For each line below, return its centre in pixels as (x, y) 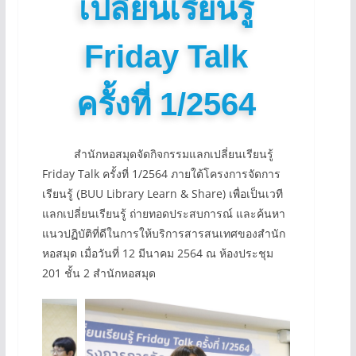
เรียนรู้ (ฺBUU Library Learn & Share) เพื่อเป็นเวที (162, 194)
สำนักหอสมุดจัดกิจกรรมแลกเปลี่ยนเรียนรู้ (157, 154)
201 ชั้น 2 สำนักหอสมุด (99, 273)
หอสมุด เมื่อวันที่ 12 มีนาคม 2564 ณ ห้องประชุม (157, 253)
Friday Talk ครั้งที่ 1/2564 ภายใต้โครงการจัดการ (161, 174)
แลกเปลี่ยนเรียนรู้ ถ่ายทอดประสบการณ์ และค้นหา (163, 214)
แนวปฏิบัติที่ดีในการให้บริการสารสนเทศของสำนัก (163, 234)
